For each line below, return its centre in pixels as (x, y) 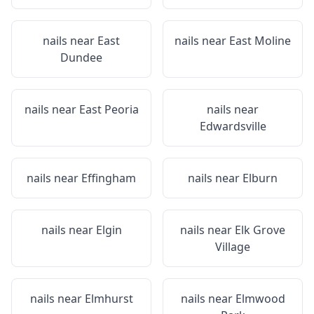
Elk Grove (260, 230)
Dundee (81, 57)
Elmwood (260, 299)
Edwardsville (233, 126)
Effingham (109, 178)
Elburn (260, 178)
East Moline (260, 41)
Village (233, 247)
